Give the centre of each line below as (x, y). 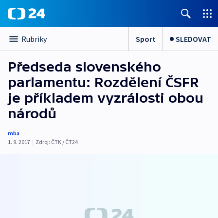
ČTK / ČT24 (64, 142)
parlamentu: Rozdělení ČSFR (103, 82)
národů (32, 113)
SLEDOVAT (193, 39)
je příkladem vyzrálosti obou (106, 98)
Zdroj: (43, 142)
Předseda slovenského (84, 67)
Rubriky (34, 39)
